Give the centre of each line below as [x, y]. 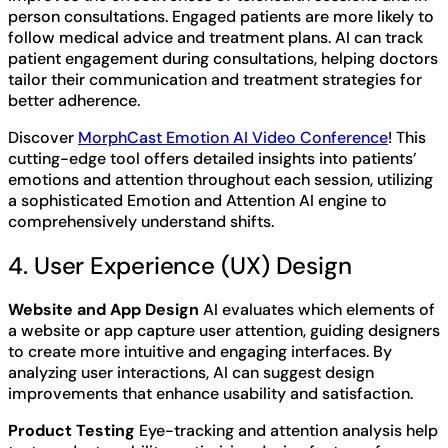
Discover [43, 137]
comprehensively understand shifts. [141, 221]
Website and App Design [103, 309]
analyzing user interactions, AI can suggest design [191, 372]
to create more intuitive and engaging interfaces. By [200, 351]
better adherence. [74, 100]
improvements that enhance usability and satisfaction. [210, 393]
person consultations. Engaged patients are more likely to [221, 16]
